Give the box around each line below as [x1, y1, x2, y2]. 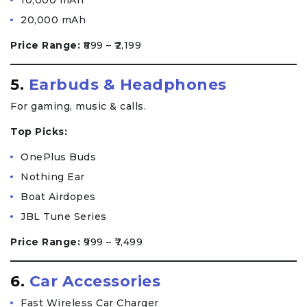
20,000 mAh [21, 14, 86, 27]
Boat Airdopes [21, 191, 96, 204]
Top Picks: [10, 125, 67, 138]
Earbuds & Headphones [28, 75, 227, 95]
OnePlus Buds [21, 151, 96, 164]
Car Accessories [29, 272, 160, 291]
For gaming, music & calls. [10, 100, 146, 113]
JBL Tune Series [21, 210, 107, 223]
